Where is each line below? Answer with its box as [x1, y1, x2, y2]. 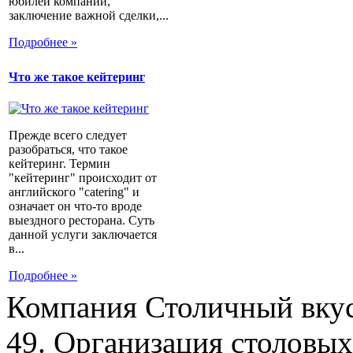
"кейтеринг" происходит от [9, 170, 157, 184]
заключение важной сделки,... [9, 9, 169, 23]
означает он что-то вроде [9, 199, 142, 213]
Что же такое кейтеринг [9, 70, 145, 84]
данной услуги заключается [9, 227, 157, 241]
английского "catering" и [9, 184, 139, 199]
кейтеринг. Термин [9, 156, 110, 170]
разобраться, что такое [9, 142, 128, 156]
